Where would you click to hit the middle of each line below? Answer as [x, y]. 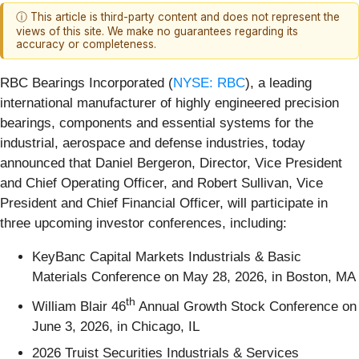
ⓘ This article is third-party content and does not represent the [178, 17]
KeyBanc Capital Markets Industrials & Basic [167, 256]
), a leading [278, 83]
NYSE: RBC [209, 83]
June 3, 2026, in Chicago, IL [116, 326]
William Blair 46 [79, 306]
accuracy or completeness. [86, 44]
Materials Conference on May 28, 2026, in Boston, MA [194, 276]
